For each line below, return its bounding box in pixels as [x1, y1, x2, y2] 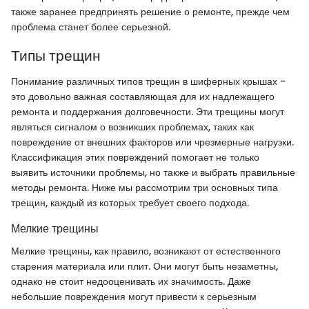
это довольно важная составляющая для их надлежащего [11, 90, 275, 104]
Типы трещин [11, 45, 101, 66]
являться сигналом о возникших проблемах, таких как [11, 120, 254, 134]
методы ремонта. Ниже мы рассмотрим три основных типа [11, 181, 278, 195]
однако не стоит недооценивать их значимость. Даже [11, 274, 251, 288]
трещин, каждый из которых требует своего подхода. [11, 196, 249, 210]
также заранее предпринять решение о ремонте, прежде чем [11, 4, 290, 19]
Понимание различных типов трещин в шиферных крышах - [11, 74, 286, 89]
